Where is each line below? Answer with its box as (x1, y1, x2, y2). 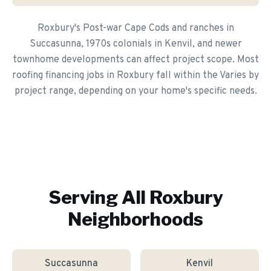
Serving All (48, 186, 149, 208)
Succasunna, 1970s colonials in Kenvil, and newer (29, 38, 242, 50)
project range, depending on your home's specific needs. (14, 85, 257, 97)
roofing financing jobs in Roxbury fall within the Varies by (12, 70, 259, 82)
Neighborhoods (68, 208, 203, 230)
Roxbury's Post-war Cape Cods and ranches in (37, 22, 234, 34)
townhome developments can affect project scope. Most (12, 54, 259, 66)
